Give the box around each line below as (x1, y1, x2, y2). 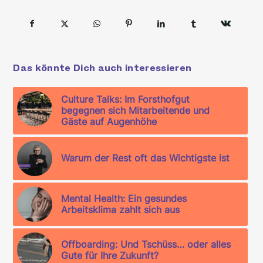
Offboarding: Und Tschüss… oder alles (61, 238, 231, 250)
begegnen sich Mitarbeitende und (61, 104, 210, 116)
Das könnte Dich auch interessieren (13, 63, 192, 73)
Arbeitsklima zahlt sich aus (61, 203, 180, 215)
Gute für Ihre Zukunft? (61, 249, 159, 261)
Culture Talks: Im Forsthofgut (61, 93, 190, 105)
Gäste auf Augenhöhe (61, 115, 157, 127)
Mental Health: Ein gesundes (61, 192, 187, 204)
